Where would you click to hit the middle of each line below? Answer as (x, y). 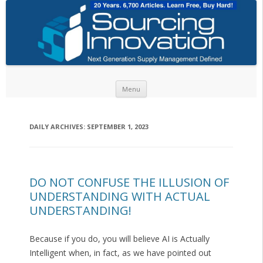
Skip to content (176, 85)
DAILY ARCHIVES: (58, 127)
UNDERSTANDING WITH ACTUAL (119, 197)
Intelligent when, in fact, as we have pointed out (120, 253)
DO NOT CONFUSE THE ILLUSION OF (129, 183)
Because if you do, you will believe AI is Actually (119, 239)
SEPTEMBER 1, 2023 (117, 127)
